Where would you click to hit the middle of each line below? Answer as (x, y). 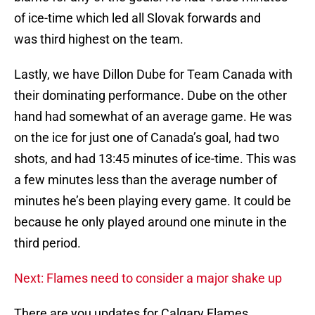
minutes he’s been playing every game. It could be (153, 201)
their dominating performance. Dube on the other (150, 96)
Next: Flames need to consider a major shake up (148, 278)
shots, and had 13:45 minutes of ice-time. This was (155, 159)
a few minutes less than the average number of (146, 180)
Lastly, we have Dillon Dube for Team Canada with (153, 75)
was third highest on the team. (99, 39)
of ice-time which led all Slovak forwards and (137, 18)
